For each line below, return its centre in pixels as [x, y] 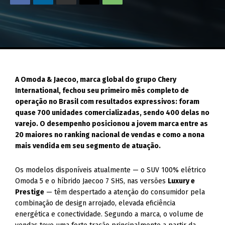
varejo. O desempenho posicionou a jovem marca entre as [112, 124]
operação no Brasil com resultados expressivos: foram [107, 102]
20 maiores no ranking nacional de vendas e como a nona [110, 135]
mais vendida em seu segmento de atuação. [88, 146]
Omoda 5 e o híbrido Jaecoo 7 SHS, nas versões [92, 181]
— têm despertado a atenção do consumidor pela [125, 192]
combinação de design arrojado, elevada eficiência [95, 203]
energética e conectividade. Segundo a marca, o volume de [109, 214]
